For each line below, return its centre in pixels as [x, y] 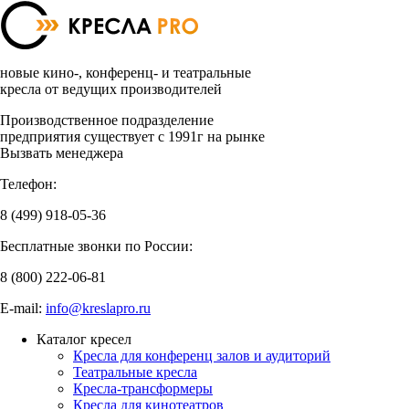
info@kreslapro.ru [98, 308]
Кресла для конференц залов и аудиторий [202, 356]
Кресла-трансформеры [143, 388]
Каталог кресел [84, 339]
